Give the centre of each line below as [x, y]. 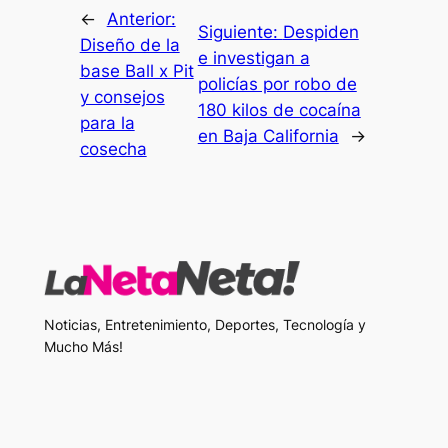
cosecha [113, 149]
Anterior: [141, 19]
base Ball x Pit [136, 71]
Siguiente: [240, 32]
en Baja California [268, 136]
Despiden [320, 32]
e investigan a [253, 58]
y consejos [122, 97]
